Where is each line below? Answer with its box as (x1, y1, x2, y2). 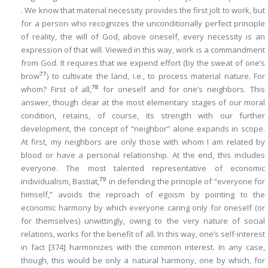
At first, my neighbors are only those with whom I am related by (21, 136, 265, 147)
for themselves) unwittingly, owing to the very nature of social (21, 215, 265, 226)
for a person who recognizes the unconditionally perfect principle (21, 18, 265, 29)
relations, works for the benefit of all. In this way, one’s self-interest (21, 229, 265, 239)
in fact (21, 242, 48, 252)
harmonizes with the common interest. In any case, (65, 242, 266, 252)
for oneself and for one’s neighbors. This (99, 84, 266, 95)
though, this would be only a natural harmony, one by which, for (21, 255, 265, 266)
